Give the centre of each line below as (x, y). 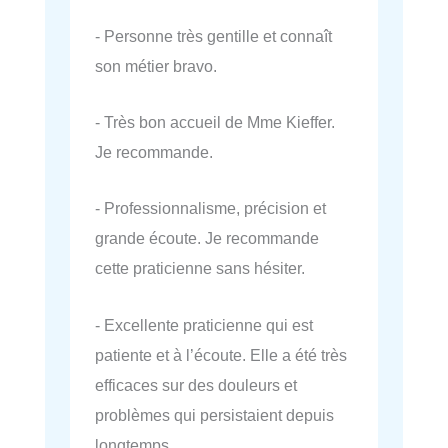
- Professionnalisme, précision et (210, 208)
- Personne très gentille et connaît (213, 35)
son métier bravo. (156, 65)
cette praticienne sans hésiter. (200, 268)
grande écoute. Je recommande (207, 238)
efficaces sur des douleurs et (196, 384)
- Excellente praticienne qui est (204, 324)
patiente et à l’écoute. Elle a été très (221, 354)
